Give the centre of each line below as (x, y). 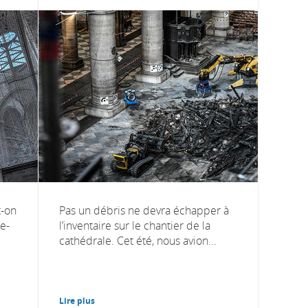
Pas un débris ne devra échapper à (144, 210)
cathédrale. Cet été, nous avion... (138, 240)
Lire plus (77, 300)
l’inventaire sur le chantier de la (135, 225)
